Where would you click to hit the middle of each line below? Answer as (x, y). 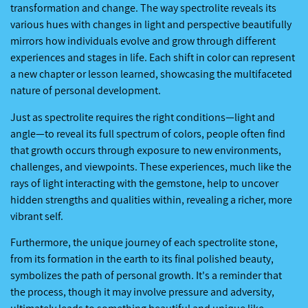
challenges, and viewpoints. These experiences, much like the (151, 166)
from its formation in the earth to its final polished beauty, (142, 259)
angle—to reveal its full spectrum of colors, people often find (148, 133)
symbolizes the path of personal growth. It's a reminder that (146, 276)
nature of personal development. (86, 91)
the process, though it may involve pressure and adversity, (142, 292)
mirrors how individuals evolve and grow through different (143, 41)
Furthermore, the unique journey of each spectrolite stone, (144, 243)
